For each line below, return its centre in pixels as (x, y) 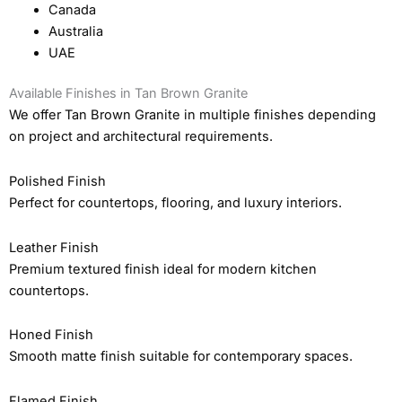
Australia (75, 31)
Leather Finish (54, 247)
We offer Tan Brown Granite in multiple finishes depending (192, 115)
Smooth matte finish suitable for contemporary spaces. (181, 357)
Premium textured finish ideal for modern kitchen (163, 269)
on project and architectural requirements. (141, 137)
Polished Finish (57, 181)
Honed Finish (51, 335)
